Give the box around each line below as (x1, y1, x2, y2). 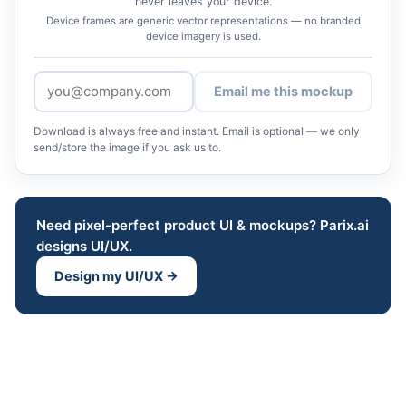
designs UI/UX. (36, 237, 132, 255)
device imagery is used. (145, 29, 261, 43)
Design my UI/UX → (54, 267, 179, 285)
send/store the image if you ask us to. (34, 140, 221, 154)
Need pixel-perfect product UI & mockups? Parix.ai (36, 216, 369, 234)
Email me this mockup (214, 82, 353, 100)
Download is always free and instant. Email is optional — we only (34, 123, 360, 138)
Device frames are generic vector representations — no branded (45, 14, 361, 27)
